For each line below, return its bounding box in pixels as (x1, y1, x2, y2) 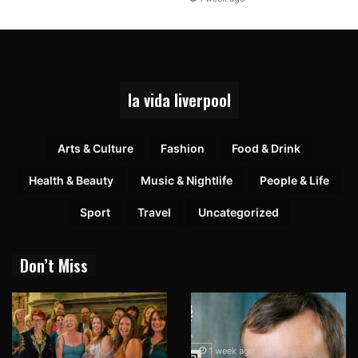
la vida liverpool (127, 88, 231, 113)
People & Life (260, 173, 329, 188)
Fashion (161, 141, 205, 156)
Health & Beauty (29, 173, 113, 188)
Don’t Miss (20, 253, 88, 278)
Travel (137, 205, 171, 220)
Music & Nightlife (141, 173, 233, 188)
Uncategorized (197, 205, 279, 220)
